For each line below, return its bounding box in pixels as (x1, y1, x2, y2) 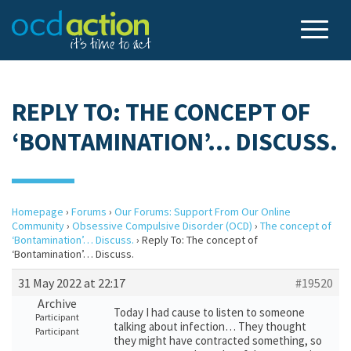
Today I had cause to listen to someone (114, 305, 305, 320)
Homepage (12, 204, 63, 219)
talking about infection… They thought (114, 319, 306, 334)
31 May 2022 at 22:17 (18, 275, 125, 291)
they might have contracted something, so (114, 333, 322, 348)
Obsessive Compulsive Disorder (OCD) (72, 219, 252, 233)
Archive (37, 295, 77, 311)
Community (12, 219, 64, 233)
